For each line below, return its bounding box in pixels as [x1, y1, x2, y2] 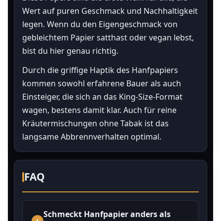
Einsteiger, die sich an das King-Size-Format [22, 91, 183, 102]
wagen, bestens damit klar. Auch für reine [22, 105, 177, 115]
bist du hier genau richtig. [22, 45, 118, 56]
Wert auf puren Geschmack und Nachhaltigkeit [22, 5, 198, 16]
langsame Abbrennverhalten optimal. [22, 131, 161, 142]
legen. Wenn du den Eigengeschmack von [22, 19, 178, 30]
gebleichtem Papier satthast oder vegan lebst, [22, 32, 194, 43]
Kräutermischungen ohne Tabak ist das [22, 118, 169, 129]
